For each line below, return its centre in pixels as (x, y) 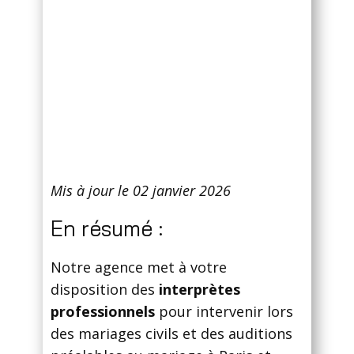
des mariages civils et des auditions (171, 334)
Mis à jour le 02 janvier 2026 (141, 191)
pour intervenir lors (224, 312)
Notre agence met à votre (139, 267)
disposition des (105, 290)
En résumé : (107, 229)
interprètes (200, 290)
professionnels (103, 312)
